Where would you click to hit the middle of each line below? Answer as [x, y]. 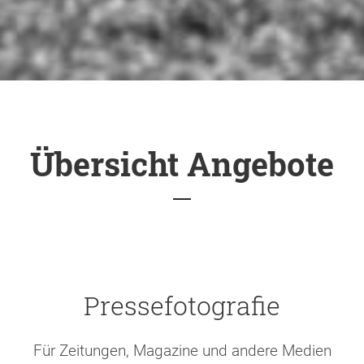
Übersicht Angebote [182, 163]
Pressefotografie [182, 305]
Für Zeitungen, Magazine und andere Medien [182, 350]
